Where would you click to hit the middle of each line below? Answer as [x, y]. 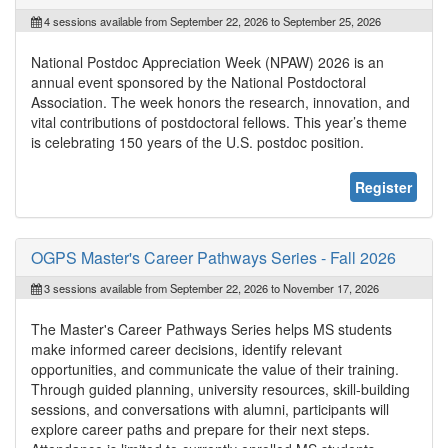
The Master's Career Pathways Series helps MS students [211, 328]
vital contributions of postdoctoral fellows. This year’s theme [219, 121]
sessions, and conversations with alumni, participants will [210, 408]
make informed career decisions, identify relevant [186, 348]
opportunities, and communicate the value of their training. [215, 368]
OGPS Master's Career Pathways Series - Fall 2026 [213, 257]
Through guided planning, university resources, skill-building [220, 388]
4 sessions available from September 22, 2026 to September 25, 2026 [211, 20]
